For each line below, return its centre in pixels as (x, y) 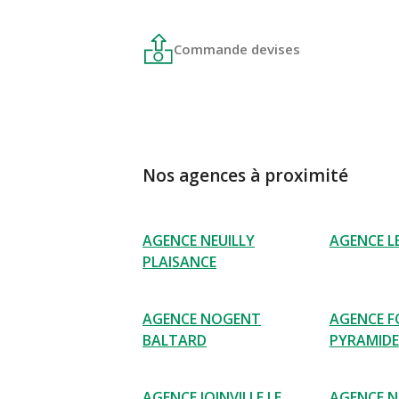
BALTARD (175, 340)
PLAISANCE (179, 262)
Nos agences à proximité (245, 175)
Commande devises (237, 49)
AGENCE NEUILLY (199, 240)
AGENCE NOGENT (202, 319)
